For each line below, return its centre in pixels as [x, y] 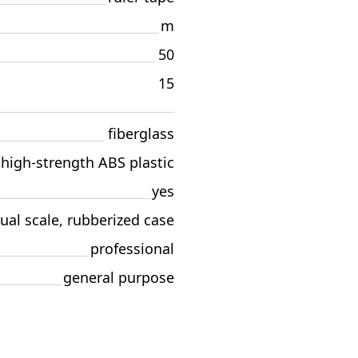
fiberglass [141, 133]
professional [132, 249]
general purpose [119, 277]
